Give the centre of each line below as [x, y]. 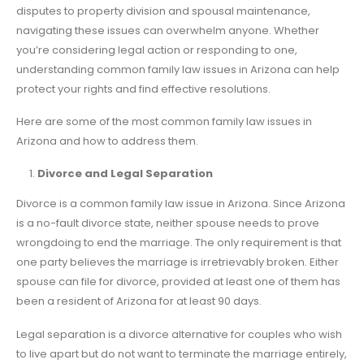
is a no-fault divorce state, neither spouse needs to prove [168, 223]
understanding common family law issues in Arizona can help [178, 69]
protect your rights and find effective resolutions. [143, 89]
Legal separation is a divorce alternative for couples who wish [179, 334]
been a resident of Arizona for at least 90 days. [139, 301]
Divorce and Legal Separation [125, 174]
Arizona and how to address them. [107, 141]
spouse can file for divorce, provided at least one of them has [178, 282]
